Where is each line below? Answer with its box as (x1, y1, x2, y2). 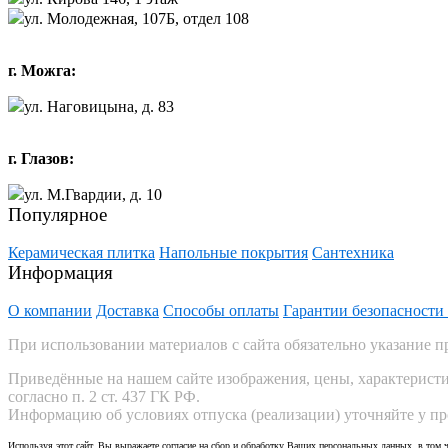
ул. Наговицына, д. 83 (24, 98, 174, 116)
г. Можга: (8, 62, 76, 80)
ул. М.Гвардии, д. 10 (24, 186, 162, 204)
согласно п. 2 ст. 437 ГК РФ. (8, 388, 200, 406)
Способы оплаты (163, 302, 279, 320)
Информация (8, 262, 113, 284)
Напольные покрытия (159, 244, 308, 262)
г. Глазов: (8, 150, 74, 168)
